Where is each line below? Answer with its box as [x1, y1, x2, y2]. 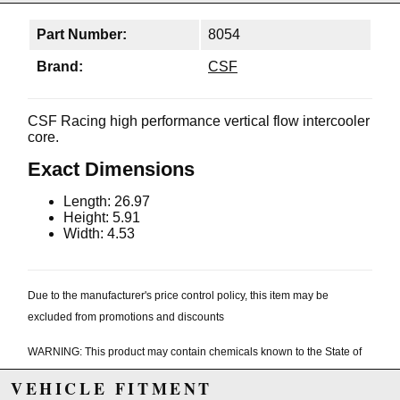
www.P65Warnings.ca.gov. [234, 367, 362, 380]
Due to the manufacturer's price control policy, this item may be [28, 289, 329, 303]
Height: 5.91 [63, 210, 140, 226]
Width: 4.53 [63, 226, 135, 242]
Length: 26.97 [63, 194, 150, 210]
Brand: [37, 59, 83, 75]
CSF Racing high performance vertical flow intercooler [28, 113, 370, 129]
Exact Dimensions [28, 158, 195, 181]
